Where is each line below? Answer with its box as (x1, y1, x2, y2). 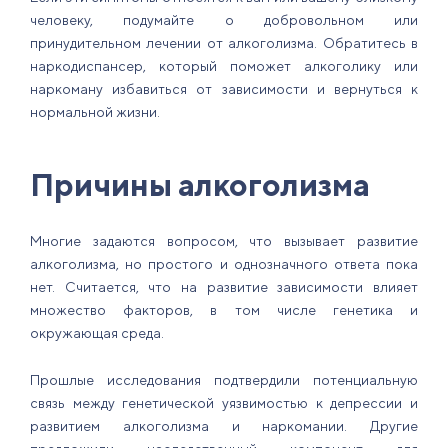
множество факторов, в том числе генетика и (30, 302, 418, 319)
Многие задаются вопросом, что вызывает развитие (30, 233, 418, 250)
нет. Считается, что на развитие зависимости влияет (30, 279, 418, 296)
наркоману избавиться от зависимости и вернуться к (30, 81, 418, 98)
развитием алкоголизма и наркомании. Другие (30, 418, 418, 435)
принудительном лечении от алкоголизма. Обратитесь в (30, 35, 418, 52)
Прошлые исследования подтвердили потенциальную (30, 372, 418, 389)
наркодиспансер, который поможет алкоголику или (30, 58, 418, 75)
